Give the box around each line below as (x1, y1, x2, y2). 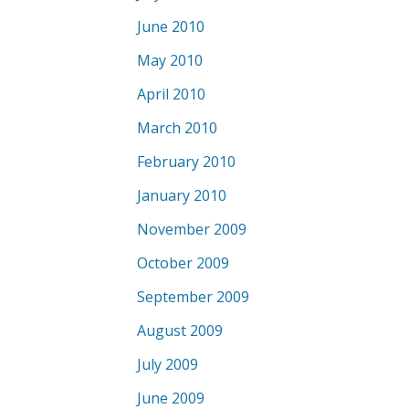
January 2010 (137, 185, 226, 205)
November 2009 (137, 219, 246, 239)
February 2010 (137, 152, 236, 172)
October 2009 (137, 253, 229, 273)
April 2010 (137, 84, 205, 104)
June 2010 (137, 16, 204, 37)
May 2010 (137, 50, 203, 70)
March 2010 (137, 118, 217, 138)
